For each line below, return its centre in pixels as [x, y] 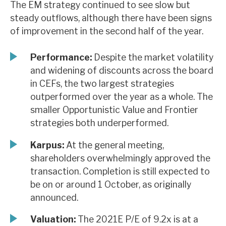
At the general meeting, [114, 145]
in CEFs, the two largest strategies [102, 84]
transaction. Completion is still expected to [120, 171]
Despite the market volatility [153, 58]
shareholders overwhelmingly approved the [120, 158]
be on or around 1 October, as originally [111, 184]
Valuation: [53, 219]
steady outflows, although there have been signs [111, 18]
